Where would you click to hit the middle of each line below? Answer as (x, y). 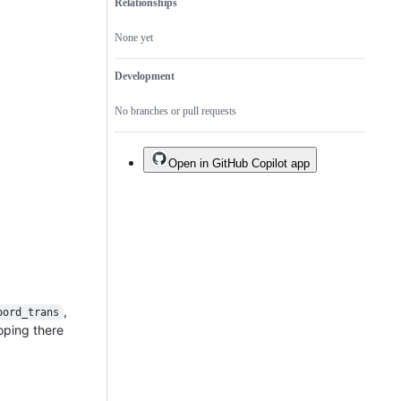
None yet (134, 38)
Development (145, 77)
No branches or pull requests (175, 111)
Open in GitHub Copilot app (239, 164)
